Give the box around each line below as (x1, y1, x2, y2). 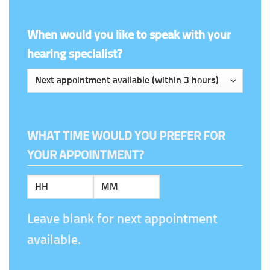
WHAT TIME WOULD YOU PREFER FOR (27, 130, 225, 142)
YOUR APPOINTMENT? (27, 149, 144, 162)
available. (27, 233, 81, 248)
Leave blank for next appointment (27, 212, 218, 227)
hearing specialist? (27, 48, 122, 60)
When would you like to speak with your (27, 28, 231, 41)
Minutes (93, 178, 135, 190)
